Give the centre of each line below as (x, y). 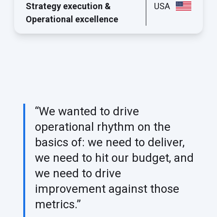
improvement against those (107, 189)
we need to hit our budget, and (114, 158)
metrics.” (58, 204)
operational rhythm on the (103, 127)
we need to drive (78, 173)
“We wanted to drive (87, 111)
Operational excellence (72, 19)
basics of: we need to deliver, (110, 142)
